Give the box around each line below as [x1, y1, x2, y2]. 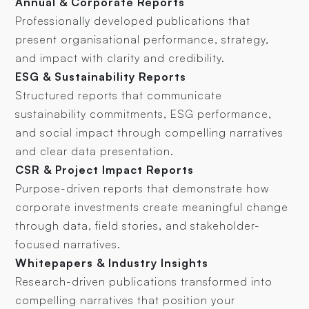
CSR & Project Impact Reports [15, 163, 195, 177]
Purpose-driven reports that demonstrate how [15, 181, 270, 196]
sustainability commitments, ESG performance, [15, 107, 272, 121]
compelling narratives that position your [15, 293, 236, 308]
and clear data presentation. [15, 144, 175, 159]
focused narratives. [15, 237, 121, 252]
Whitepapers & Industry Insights [15, 256, 209, 270]
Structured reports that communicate [15, 88, 223, 103]
